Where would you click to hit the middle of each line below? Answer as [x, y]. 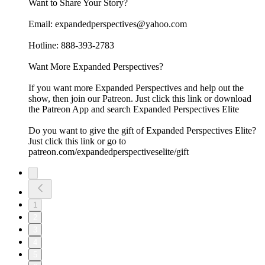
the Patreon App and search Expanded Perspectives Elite [134, 109]
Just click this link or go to [77, 141]
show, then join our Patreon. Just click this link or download [140, 99]
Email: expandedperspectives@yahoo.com [108, 24]
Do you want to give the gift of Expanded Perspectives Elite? [142, 131]
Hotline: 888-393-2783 [71, 46]
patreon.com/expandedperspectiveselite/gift [109, 152]
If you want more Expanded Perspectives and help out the [136, 88]
